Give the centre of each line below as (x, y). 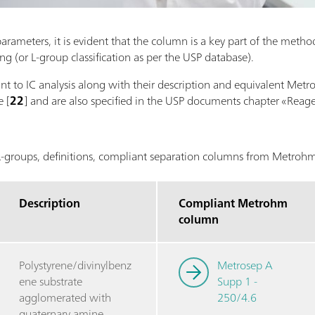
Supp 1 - (238, 281)
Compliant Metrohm (233, 203)
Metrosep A (245, 265)
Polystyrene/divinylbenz (76, 265)
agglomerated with (65, 297)
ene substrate (51, 281)
